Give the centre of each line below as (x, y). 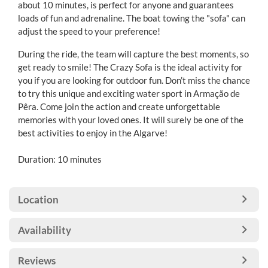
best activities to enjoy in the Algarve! (93, 133)
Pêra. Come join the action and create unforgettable (119, 106)
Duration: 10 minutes (60, 159)
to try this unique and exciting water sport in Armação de (129, 93)
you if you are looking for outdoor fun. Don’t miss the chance (134, 80)
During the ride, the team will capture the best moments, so (133, 54)
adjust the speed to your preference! (89, 31)
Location (38, 200)
